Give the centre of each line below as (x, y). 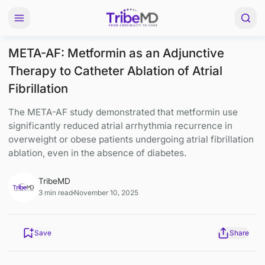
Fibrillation (44, 104)
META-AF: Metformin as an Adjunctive (136, 62)
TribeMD (64, 213)
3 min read (65, 227)
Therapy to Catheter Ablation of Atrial (135, 83)
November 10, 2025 (125, 227)
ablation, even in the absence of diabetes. (114, 180)
